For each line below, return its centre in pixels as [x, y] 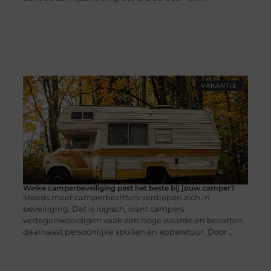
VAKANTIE [219, 86]
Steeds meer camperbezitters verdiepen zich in [116, 198]
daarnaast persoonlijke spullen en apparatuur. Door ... [128, 232]
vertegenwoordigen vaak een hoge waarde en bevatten [132, 220]
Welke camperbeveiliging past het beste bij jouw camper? [129, 188]
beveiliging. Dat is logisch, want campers [103, 209]
